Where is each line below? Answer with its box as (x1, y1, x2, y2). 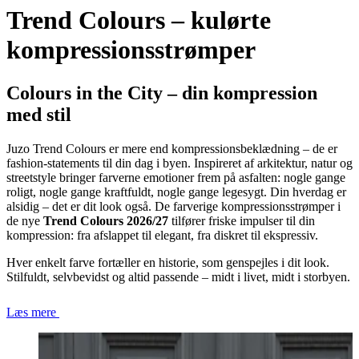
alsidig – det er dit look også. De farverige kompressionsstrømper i (6, 199, 341, 213)
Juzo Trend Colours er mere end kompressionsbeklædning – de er (6, 141, 337, 155)
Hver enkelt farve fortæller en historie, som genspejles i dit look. (6, 255, 329, 269)
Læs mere (6, 305, 59, 319)
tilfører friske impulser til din (168, 213, 315, 228)
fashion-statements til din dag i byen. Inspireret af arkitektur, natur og (6, 155, 353, 170)
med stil (6, 103, 71, 125)
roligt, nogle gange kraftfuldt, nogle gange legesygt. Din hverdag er (6, 184, 346, 199)
